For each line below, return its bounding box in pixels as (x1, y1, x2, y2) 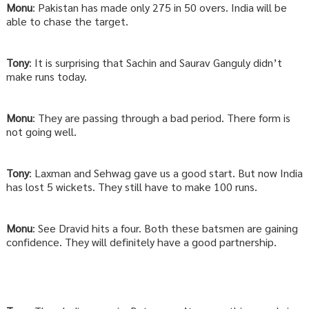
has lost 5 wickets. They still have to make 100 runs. (6, 179, 257, 195)
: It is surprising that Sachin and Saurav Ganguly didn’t (28, 55, 282, 70)
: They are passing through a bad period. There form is (32, 110, 290, 126)
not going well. (6, 124, 77, 139)
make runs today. (6, 69, 87, 84)
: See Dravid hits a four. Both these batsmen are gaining (32, 221, 298, 236)
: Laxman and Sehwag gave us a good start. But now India (28, 166, 303, 181)
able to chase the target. (6, 14, 128, 29)
